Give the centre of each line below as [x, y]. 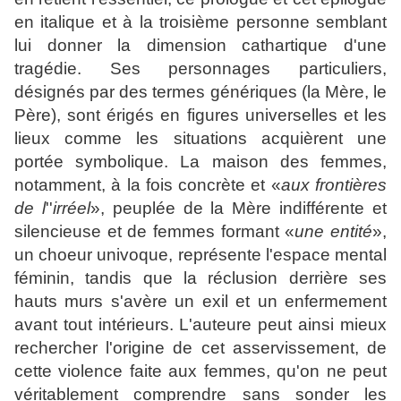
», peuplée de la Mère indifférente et [239, 209]
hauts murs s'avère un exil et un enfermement [200, 302]
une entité [334, 232]
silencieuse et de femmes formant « [155, 232]
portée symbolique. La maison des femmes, [200, 162]
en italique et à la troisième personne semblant [200, 22]
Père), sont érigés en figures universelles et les [200, 115]
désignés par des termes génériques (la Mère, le [200, 92]
